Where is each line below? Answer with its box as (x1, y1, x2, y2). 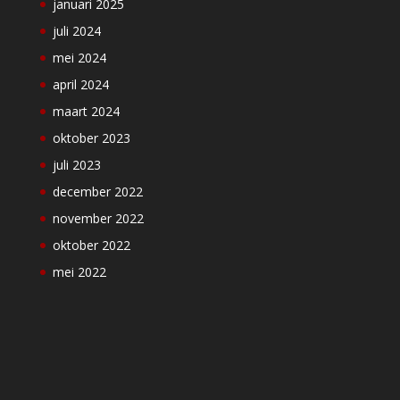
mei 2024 (52, 49, 106, 66)
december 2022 (52, 183, 143, 200)
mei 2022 (52, 263, 106, 280)
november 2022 (52, 210, 144, 227)
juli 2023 (52, 156, 101, 173)
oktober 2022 (52, 237, 130, 254)
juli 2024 (52, 22, 101, 39)
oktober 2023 (52, 129, 130, 146)
